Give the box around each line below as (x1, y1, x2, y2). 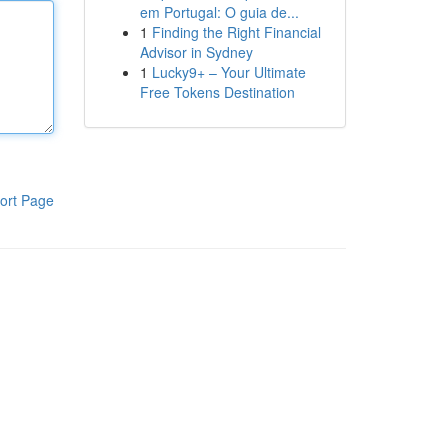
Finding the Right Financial (151, 22, 321, 42)
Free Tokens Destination (139, 82, 295, 102)
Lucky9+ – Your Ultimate (151, 62, 306, 82)
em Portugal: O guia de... (139, 2, 299, 22)
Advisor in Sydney (139, 42, 253, 62)
